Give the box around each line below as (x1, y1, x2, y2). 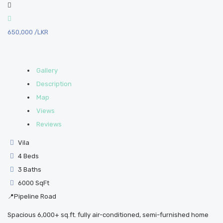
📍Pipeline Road (7, 193, 56, 200)
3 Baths (16, 166, 42, 173)
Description (36, 80, 72, 88)
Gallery (36, 67, 58, 74)
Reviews (36, 120, 62, 128)
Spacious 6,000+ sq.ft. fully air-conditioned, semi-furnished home (7, 211, 209, 219)
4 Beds (16, 152, 39, 160)
